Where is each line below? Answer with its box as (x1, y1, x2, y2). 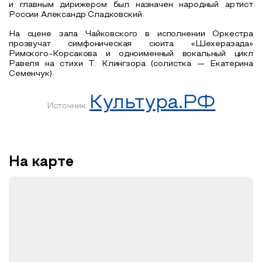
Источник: (46, 102, 90, 110)
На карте (9, 156, 74, 169)
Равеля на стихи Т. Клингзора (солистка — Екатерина (9, 60, 253, 68)
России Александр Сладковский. (9, 11, 144, 19)
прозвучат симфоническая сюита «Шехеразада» (9, 40, 253, 48)
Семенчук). (9, 70, 54, 78)
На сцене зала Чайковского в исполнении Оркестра (9, 30, 253, 38)
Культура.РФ (89, 95, 216, 112)
